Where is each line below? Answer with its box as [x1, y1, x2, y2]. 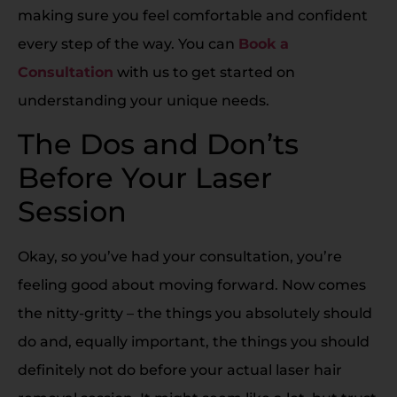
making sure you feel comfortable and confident [18, 6, 368, 24]
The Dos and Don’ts [18, 127, 299, 162]
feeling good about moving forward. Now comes [18, 276, 366, 294]
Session [18, 194, 127, 230]
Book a [238, 35, 289, 52]
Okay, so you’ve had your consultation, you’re [18, 248, 342, 266]
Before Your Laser [18, 160, 272, 196]
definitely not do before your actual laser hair [18, 362, 342, 379]
